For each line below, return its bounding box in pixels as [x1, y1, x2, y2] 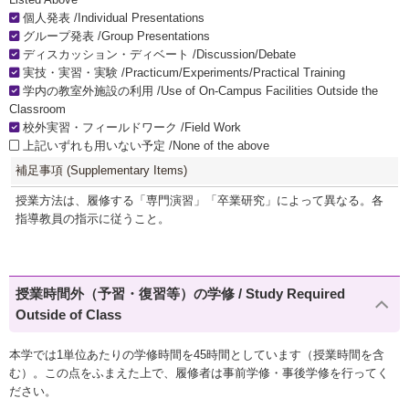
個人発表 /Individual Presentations [19, 11, 204, 26]
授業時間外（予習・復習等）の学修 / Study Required [16, 286, 346, 302]
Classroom [9, 102, 66, 117]
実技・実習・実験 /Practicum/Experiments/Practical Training [19, 66, 345, 80]
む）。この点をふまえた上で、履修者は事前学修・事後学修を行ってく [9, 365, 389, 380]
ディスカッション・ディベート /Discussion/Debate [19, 47, 296, 62]
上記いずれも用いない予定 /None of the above [19, 139, 269, 153]
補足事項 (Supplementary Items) [16, 163, 187, 178]
